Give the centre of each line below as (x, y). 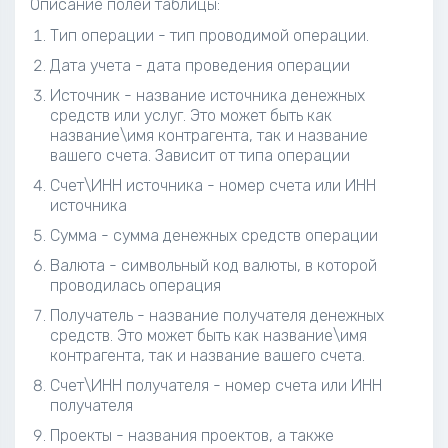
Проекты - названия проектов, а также (192, 435)
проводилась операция (135, 285)
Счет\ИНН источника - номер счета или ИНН (213, 185)
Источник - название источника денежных (207, 95)
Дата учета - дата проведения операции (200, 65)
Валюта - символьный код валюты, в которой (213, 265)
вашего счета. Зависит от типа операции (200, 155)
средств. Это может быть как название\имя (208, 335)
